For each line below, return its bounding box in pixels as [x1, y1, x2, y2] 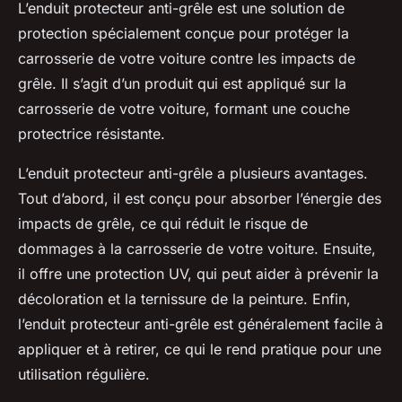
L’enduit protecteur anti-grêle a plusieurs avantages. [18, 164, 368, 183]
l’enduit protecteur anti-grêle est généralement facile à [18, 315, 383, 334]
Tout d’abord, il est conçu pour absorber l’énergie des [18, 189, 381, 208]
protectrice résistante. [18, 125, 165, 144]
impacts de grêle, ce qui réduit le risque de [18, 214, 308, 233]
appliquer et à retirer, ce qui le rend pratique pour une [18, 340, 381, 359]
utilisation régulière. [18, 365, 150, 384]
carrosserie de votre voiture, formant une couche [18, 100, 350, 118]
